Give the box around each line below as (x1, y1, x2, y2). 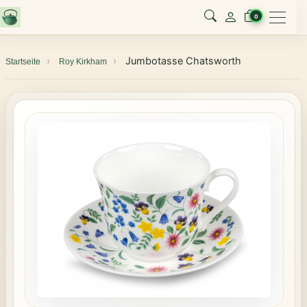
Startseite (5, 57, 40, 66)
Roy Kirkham (59, 57, 107, 66)
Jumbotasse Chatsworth (125, 55, 241, 67)
